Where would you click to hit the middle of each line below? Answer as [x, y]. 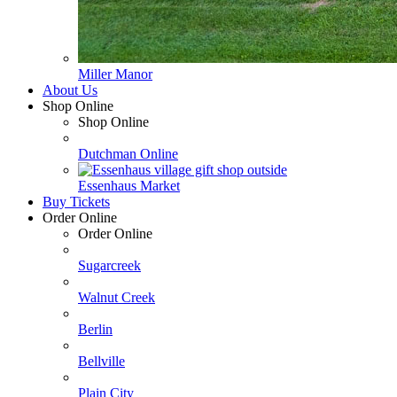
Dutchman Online [128, 153]
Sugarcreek [109, 265]
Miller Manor [115, 74]
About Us [70, 90]
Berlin [95, 329]
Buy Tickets [76, 201]
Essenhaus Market [129, 185]
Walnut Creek [117, 297]
